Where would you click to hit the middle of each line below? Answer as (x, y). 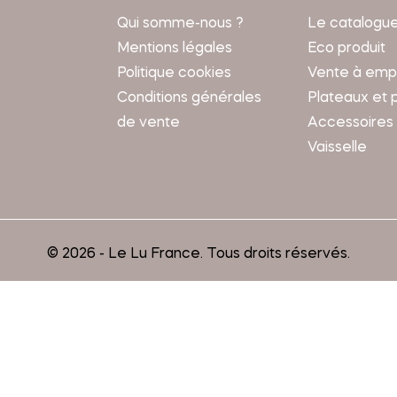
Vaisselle (337, 148)
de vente (148, 124)
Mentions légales (174, 49)
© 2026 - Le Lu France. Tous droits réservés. (198, 255)
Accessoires (350, 124)
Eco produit (346, 49)
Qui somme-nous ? (180, 24)
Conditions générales (189, 99)
